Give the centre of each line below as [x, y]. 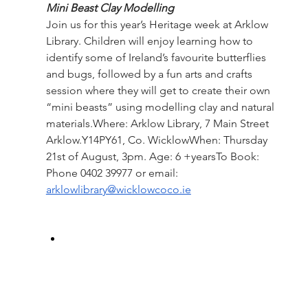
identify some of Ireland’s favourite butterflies [157, 57]
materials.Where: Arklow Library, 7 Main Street [158, 123]
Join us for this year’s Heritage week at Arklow [158, 24]
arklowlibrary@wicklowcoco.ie [118, 189]
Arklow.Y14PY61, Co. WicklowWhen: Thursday [158, 140]
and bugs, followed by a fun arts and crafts [150, 74]
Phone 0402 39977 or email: [113, 173]
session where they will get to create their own [159, 90]
